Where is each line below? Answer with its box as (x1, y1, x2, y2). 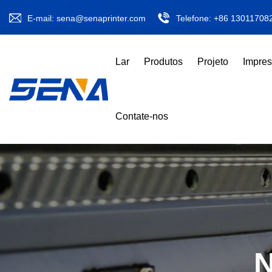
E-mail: (27, 13, 56, 23)
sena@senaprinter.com (56, 13, 146, 23)
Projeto (197, 56, 228, 67)
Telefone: (176, 13, 214, 23)
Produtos (144, 56, 183, 67)
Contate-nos (115, 111, 168, 121)
